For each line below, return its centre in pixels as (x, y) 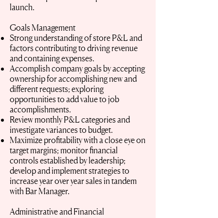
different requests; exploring (57, 89)
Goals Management (43, 27)
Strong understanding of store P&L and (76, 38)
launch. (22, 7)
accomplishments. (40, 109)
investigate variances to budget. (61, 130)
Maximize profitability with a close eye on (78, 140)
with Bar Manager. (40, 191)
